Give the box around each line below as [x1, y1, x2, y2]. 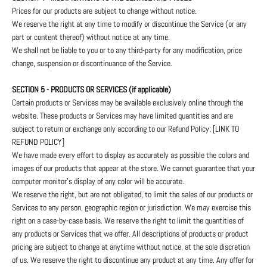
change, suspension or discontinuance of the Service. [12, 58, 172, 69]
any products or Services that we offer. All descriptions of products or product [12, 228, 249, 240]
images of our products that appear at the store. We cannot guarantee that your [12, 163, 255, 174]
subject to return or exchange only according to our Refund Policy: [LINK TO [12, 123, 239, 135]
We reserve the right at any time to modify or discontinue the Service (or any [12, 18, 247, 30]
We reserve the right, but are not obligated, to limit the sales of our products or [12, 189, 253, 200]
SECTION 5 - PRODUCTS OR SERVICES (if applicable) [12, 84, 171, 95]
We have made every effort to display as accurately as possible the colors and [12, 150, 249, 161]
